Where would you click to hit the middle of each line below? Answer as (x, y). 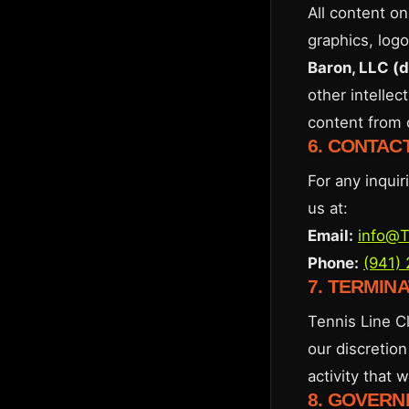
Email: (330, 236)
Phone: (333, 263)
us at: (328, 208)
